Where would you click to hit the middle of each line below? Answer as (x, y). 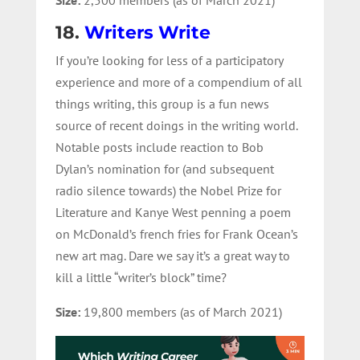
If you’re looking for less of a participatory (169, 60)
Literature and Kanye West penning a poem (173, 212)
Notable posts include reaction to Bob (159, 147)
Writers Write (147, 32)
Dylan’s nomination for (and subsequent (164, 168)
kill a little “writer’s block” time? (141, 277)
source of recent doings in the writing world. (176, 125)
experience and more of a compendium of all (178, 82)
